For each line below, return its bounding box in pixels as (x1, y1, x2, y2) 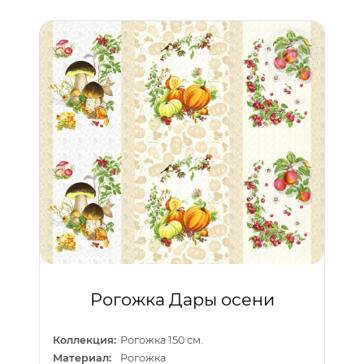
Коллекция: (53, 334, 116, 347)
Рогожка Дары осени (89, 289, 275, 310)
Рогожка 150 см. (120, 334, 204, 347)
